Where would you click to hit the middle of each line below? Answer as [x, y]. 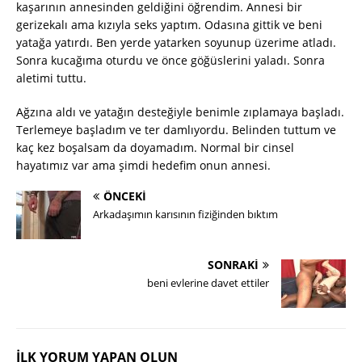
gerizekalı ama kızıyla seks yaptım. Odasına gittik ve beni [169, 25]
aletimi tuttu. [51, 78]
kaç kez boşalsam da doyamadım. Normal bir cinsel [155, 148]
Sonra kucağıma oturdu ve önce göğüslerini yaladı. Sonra [170, 61]
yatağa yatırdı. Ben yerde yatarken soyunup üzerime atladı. [176, 43]
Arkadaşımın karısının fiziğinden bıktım [185, 215]
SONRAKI [233, 265]
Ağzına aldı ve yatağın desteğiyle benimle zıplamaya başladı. [180, 112]
